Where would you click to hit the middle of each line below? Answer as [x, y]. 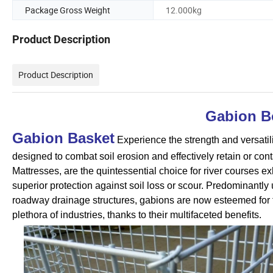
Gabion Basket [63, 138]
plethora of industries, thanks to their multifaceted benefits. [137, 215]
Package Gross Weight [68, 10]
